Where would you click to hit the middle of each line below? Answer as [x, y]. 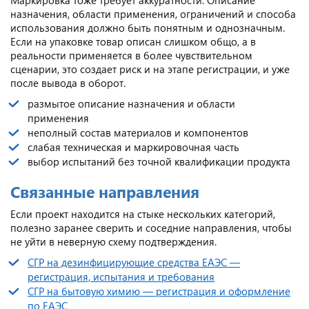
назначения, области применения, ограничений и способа [153, 13]
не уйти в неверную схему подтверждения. [113, 241]
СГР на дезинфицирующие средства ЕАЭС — [134, 262]
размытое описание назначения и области [131, 103]
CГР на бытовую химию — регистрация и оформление [159, 291]
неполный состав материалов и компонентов [138, 132]
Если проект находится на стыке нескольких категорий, [143, 213]
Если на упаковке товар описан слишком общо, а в [133, 41]
